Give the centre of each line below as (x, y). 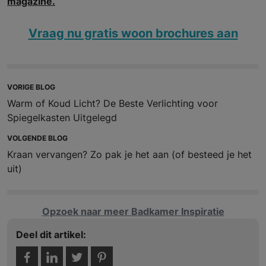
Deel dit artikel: (51, 235)
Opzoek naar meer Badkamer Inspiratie (133, 212)
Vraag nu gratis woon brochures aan (133, 33)
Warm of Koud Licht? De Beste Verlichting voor (113, 104)
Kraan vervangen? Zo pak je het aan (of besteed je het (129, 155)
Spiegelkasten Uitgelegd (62, 118)
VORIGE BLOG (31, 87)
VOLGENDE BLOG (37, 138)
